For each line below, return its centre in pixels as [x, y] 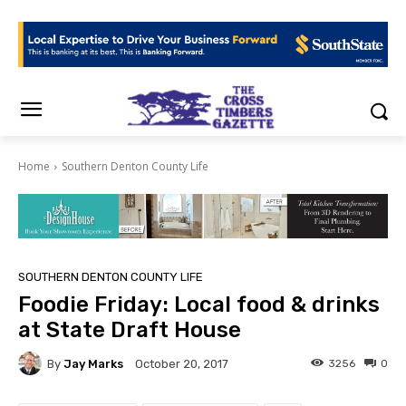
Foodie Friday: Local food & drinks [199, 305]
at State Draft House [130, 330]
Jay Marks [93, 363]
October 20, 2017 [182, 364]
